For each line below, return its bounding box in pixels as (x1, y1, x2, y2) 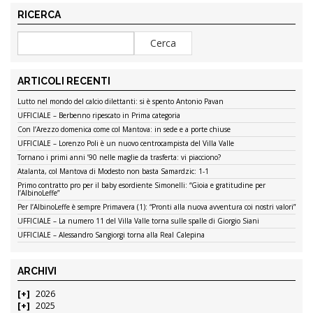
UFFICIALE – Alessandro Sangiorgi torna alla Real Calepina (17, 229, 205, 240)
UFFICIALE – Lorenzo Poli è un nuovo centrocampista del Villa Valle (17, 138, 234, 148)
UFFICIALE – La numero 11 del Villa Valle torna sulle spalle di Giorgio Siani (17, 215, 259, 226)
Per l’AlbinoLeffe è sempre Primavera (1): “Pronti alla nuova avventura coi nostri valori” (17, 201, 296, 212)
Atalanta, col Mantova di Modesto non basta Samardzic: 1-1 (17, 166, 209, 176)
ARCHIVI (17, 265, 57, 277)
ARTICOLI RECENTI (17, 75, 110, 87)
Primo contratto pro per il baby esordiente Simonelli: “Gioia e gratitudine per (17, 180, 265, 190)
